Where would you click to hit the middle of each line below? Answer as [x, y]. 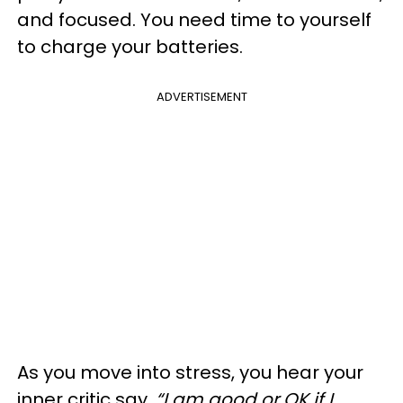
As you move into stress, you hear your [190, 372]
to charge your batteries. [130, 47]
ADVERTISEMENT [201, 97]
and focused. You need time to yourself [194, 20]
